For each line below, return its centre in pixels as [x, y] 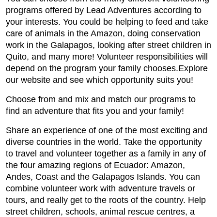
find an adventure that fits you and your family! [96, 111]
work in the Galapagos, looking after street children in [108, 45]
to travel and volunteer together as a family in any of [106, 154]
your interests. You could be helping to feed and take [107, 22]
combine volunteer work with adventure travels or [101, 189]
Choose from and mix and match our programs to [101, 100]
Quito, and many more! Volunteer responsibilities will [107, 57]
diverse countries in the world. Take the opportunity [104, 142]
